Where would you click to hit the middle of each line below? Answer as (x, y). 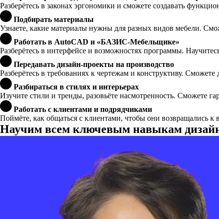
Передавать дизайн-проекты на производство (94, 64)
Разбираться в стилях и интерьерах (76, 87)
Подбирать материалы (54, 19)
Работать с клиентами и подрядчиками (83, 109)
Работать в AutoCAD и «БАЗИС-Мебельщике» (97, 42)
